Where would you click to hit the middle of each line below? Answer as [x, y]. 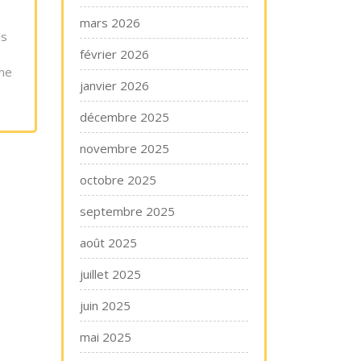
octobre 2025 [118, 180]
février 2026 [114, 54]
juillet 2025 [110, 274]
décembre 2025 [124, 117]
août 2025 [108, 243]
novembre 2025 [124, 148]
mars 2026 [110, 23]
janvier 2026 [114, 85]
